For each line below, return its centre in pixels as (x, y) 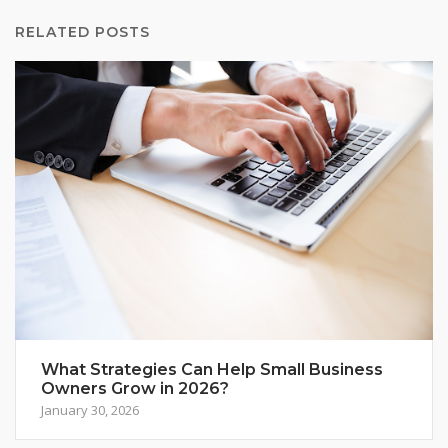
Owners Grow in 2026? (135, 389)
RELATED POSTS (82, 32)
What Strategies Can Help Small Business (212, 370)
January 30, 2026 (90, 410)
